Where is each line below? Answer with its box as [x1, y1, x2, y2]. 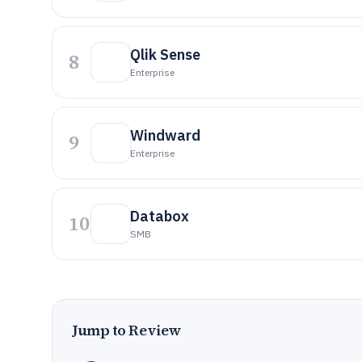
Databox [130, 207, 189, 225]
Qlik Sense [130, 45, 200, 64]
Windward [130, 126, 200, 145]
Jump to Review [72, 320, 182, 340]
